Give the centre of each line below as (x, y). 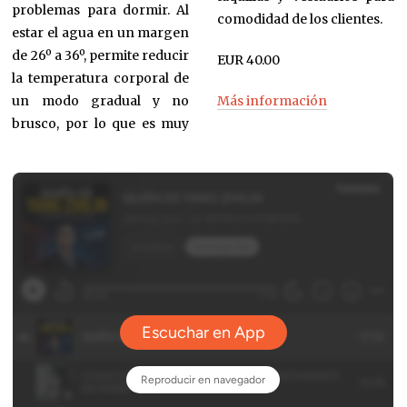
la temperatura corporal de (101, 79)
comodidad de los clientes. (299, 19)
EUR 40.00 (248, 60)
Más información (272, 100)
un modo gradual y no (101, 101)
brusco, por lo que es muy (101, 124)
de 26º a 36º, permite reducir (101, 56)
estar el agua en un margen (101, 33)
